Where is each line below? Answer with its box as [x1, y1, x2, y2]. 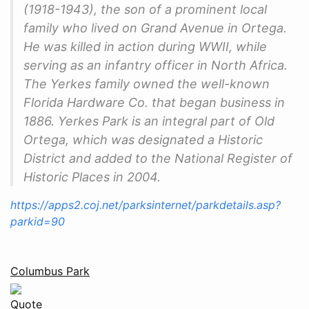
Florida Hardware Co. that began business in [23, 94, 285, 110]
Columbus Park [10, 263, 90, 278]
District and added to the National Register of [23, 150, 292, 166]
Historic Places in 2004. [23, 169, 161, 184]
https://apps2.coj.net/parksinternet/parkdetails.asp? [10, 197, 281, 212]
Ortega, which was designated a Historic [23, 132, 263, 147]
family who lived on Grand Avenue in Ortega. [23, 20, 287, 35]
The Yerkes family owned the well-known [23, 76, 270, 91]
